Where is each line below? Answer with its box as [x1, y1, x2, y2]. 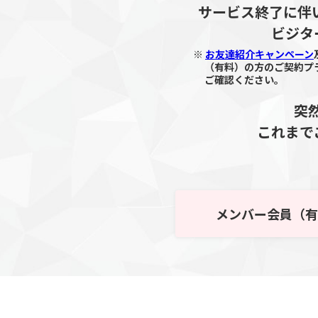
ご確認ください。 [204, 72, 284, 87]
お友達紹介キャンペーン [205, 46, 314, 61]
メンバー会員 [216, 204, 292, 223]
